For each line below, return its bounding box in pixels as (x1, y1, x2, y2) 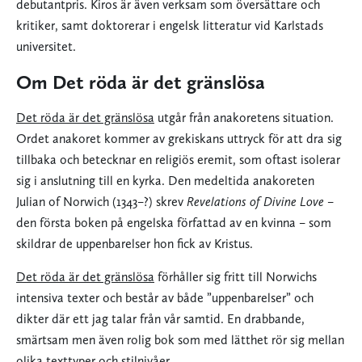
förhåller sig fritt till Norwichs (154, 269, 317, 285)
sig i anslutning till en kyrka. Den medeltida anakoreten (16, 173, 314, 189)
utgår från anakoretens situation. (154, 110, 334, 126)
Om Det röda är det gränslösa (16, 70, 265, 95)
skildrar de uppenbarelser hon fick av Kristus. (16, 236, 253, 252)
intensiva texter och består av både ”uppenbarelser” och (16, 290, 314, 306)
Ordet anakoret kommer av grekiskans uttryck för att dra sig (16, 131, 342, 147)
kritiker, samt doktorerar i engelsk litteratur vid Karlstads (16, 18, 323, 34)
